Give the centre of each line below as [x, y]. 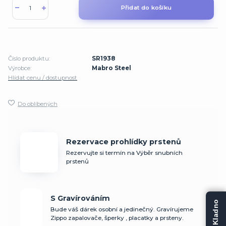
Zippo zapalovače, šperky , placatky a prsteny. [117, 218]
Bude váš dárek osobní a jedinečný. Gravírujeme [122, 210]
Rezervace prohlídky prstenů [124, 142]
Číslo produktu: [29, 58]
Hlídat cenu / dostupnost [43, 77]
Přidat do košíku [146, 8]
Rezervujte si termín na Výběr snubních [125, 153]
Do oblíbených [38, 104]
